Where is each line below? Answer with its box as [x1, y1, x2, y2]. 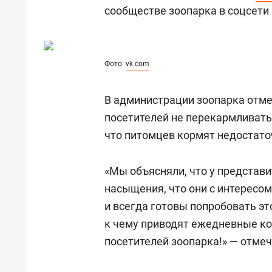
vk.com [126, 59, 149, 68]
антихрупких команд [56, 15, 165, 28]
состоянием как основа [56, 1, 178, 15]
